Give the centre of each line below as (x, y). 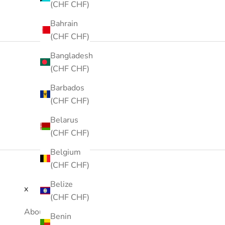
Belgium (66, 152)
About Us (41, 212)
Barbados (67, 88)
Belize (62, 184)
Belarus (64, 120)
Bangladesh (72, 55)
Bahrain (64, 23)
